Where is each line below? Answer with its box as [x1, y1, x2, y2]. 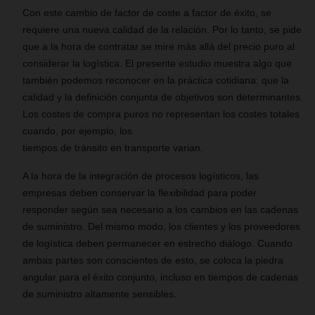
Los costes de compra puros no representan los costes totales [22, 108, 300, 120]
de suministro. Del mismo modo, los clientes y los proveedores [22, 221, 300, 232]
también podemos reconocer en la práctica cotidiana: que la [22, 75, 289, 86]
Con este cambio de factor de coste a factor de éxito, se [22, 7, 271, 18]
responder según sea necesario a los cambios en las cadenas [22, 204, 298, 215]
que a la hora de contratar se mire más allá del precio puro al [22, 41, 295, 52]
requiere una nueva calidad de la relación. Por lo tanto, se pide [22, 24, 302, 35]
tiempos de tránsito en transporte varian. [22, 142, 203, 153]
